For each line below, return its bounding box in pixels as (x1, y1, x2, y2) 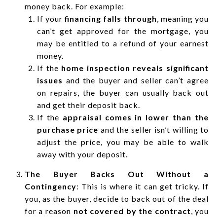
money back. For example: (24, 1, 124, 11)
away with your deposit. (37, 149, 128, 159)
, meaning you (156, 13, 209, 23)
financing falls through (65, 13, 157, 23)
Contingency (24, 181, 76, 191)
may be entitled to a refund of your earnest (37, 38, 209, 48)
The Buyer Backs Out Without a (24, 169, 209, 179)
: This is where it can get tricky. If (76, 181, 209, 191)
